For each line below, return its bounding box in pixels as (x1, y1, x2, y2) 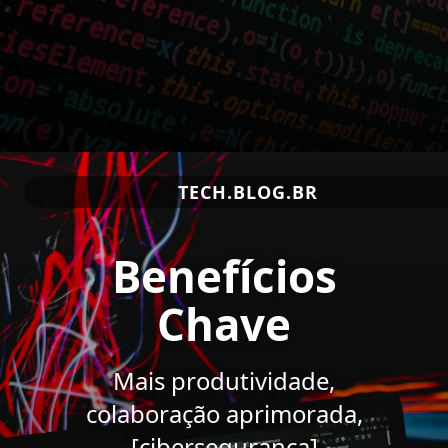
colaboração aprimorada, (85, 397, 363, 431)
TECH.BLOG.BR (178, 180, 318, 205)
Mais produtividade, (113, 364, 335, 398)
